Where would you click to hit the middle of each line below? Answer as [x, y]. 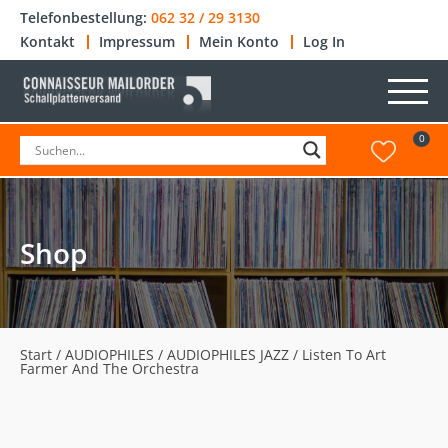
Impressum [137, 41]
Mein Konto [239, 41]
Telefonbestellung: [85, 17]
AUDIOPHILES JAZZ [228, 355]
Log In [324, 41]
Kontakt [47, 41]
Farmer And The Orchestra [109, 369]
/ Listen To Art [337, 355]
